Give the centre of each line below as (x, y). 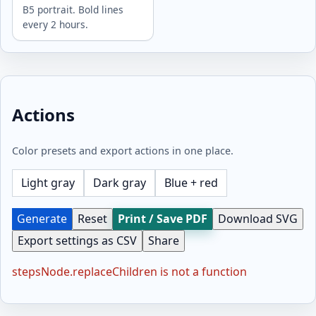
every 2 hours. (55, 25)
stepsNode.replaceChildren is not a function (129, 272)
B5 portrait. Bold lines (73, 10)
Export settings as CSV (77, 241)
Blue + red (191, 183)
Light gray (48, 183)
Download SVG (258, 219)
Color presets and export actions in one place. (123, 151)
